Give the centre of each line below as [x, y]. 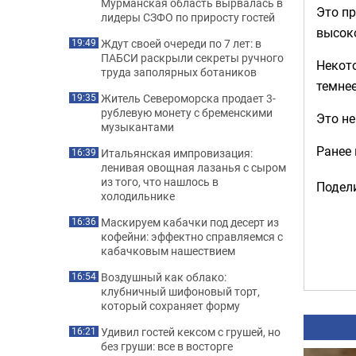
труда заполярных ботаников [179, 72]
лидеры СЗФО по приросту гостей [188, 17]
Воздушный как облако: [164, 277]
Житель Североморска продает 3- [188, 98]
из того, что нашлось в [160, 182]
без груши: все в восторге [167, 346]
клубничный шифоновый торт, [180, 291]
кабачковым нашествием [168, 251]
